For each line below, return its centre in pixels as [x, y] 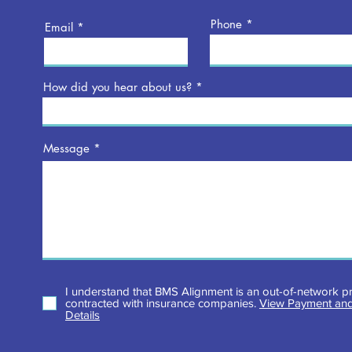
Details [82, 315]
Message [66, 148]
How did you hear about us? [117, 87]
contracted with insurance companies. [162, 303]
